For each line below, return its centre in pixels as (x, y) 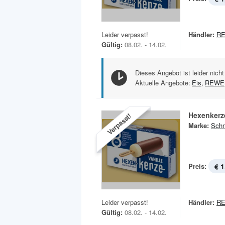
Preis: (197, 166)
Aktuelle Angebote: (163, 82)
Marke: (199, 125)
